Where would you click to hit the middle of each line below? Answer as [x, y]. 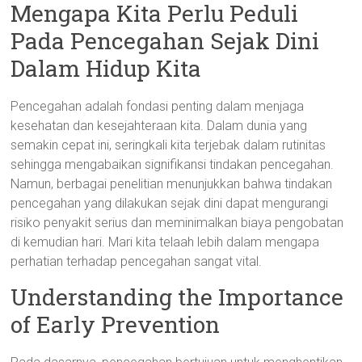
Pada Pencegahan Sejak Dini [165, 41]
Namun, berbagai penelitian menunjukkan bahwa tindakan [172, 184]
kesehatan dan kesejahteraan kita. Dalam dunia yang [159, 126]
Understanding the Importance [177, 297]
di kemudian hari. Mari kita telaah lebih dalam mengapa [165, 242]
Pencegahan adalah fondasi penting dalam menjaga [158, 106]
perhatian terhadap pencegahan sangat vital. [137, 261]
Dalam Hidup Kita [106, 68]
